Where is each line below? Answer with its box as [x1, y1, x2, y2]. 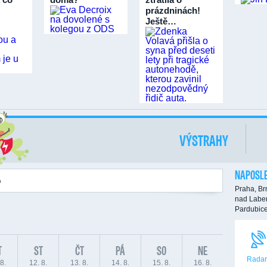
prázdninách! [145, 5, 200, 15]
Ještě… [145, 16, 176, 26]
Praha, [235, 185, 256, 193]
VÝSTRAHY [179, 131, 228, 150]
